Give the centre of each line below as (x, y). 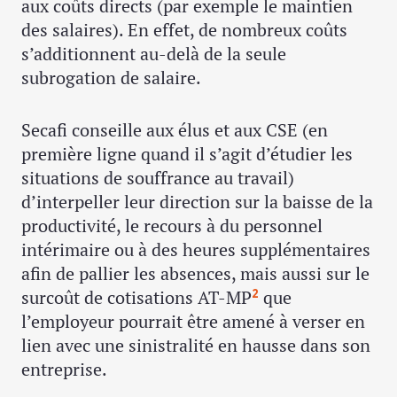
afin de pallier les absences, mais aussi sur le (195, 273)
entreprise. (64, 369)
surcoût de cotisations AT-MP (136, 297)
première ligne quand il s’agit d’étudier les (187, 153)
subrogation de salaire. (111, 77)
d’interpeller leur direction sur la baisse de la (197, 201)
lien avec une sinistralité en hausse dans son (196, 345)
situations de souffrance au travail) (158, 177)
